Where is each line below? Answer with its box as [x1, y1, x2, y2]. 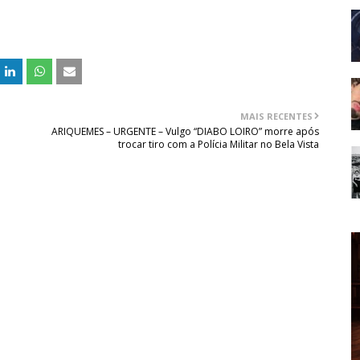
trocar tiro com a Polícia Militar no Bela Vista [118, 137, 320, 152]
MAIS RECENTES [240, 110, 313, 123]
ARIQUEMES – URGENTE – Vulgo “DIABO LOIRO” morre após [51, 125, 320, 139]
